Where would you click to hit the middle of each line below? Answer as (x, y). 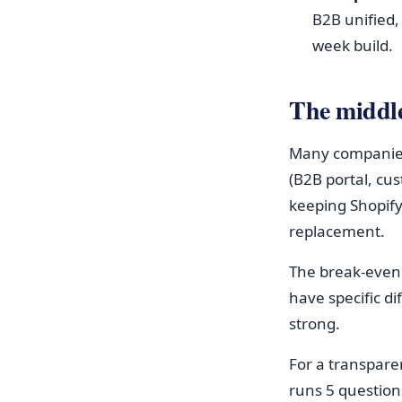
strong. (315, 323)
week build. (353, 45)
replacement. (337, 231)
